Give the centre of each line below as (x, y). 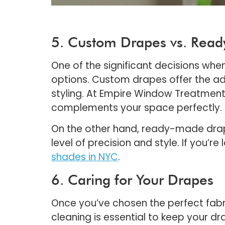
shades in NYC (85, 157)
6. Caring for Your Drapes (132, 180)
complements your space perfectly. (137, 108)
